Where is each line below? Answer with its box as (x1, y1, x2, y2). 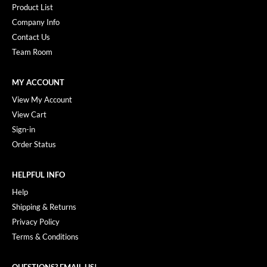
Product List (12, 2, 53, 12)
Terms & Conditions (12, 231, 79, 241)
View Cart (12, 109, 46, 119)
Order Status (12, 139, 56, 149)
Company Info (12, 17, 60, 27)
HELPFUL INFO (12, 169, 65, 179)
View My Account (12, 94, 72, 104)
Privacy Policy (12, 216, 60, 226)
